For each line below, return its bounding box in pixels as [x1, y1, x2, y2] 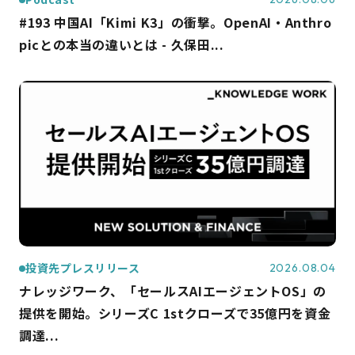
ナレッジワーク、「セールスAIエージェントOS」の [19, 281, 326, 301]
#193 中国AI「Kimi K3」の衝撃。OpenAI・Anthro [19, 13, 332, 32]
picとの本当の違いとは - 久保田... [19, 35, 224, 54]
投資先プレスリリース [25, 260, 140, 277]
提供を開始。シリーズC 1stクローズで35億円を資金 [19, 303, 331, 323]
